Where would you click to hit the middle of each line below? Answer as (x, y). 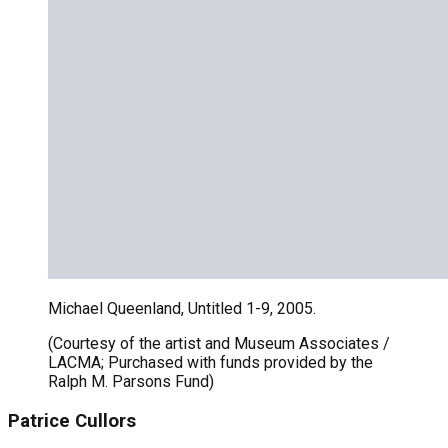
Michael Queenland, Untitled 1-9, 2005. (182, 309)
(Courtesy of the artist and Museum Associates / (219, 344)
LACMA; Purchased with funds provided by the (210, 363)
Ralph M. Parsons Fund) (131, 382)
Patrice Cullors (72, 420)
